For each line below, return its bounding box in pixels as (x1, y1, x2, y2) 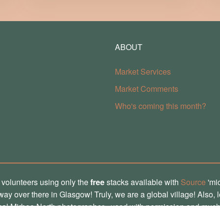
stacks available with (104, 176, 181, 188)
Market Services (115, 66, 171, 77)
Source (180, 176, 206, 188)
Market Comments (115, 83, 178, 94)
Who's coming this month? (115, 100, 206, 111)
